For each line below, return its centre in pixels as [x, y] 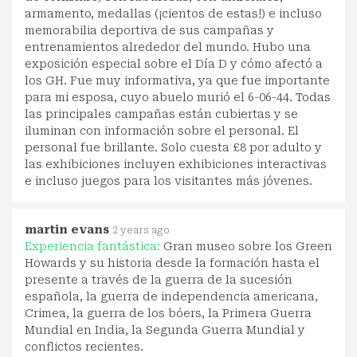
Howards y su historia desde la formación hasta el [172, 263]
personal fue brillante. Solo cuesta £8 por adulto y [173, 148]
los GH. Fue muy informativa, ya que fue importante [177, 81]
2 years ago [141, 231]
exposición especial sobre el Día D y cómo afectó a [174, 64]
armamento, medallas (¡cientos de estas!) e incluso [173, 14]
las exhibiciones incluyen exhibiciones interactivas [176, 165]
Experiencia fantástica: [94, 247]
